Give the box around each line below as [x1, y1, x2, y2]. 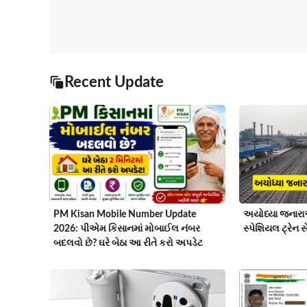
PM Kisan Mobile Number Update [53, 210, 196, 220]
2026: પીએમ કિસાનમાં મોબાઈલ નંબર [53, 224, 200, 234]
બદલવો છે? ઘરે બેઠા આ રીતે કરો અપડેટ [53, 238, 203, 249]
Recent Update [64, 75, 164, 90]
